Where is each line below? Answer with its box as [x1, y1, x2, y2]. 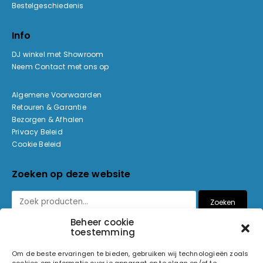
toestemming [70, 226, 136, 238]
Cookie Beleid [12, 139, 62, 150]
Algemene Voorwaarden [12, 90, 102, 100]
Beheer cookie [70, 216, 134, 228]
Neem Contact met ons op [12, 62, 109, 72]
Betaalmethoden [12, 235, 95, 249]
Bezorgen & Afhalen [12, 114, 84, 125]
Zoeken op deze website [12, 167, 131, 181]
